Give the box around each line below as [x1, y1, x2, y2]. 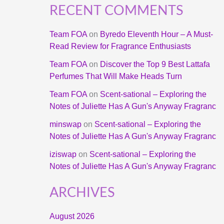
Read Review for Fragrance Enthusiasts [49, 42, 191, 51]
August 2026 [49, 212, 94, 221]
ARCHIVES [49, 186, 115, 200]
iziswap [49, 150, 76, 159]
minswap [49, 120, 81, 129]
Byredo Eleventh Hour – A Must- [99, 30, 213, 39]
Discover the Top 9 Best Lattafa [99, 60, 210, 69]
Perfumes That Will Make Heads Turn [49, 72, 182, 81]
